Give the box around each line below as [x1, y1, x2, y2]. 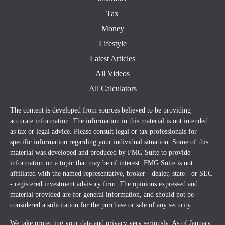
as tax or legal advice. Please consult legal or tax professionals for [10, 128, 197, 135]
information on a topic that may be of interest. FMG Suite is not [10, 159, 193, 167]
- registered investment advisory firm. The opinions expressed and [10, 180, 198, 188]
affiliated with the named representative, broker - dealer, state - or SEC [10, 170, 212, 177]
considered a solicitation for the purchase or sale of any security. [10, 201, 192, 209]
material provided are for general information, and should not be [10, 191, 194, 198]
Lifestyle [98, 39, 127, 48]
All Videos [95, 69, 130, 78]
